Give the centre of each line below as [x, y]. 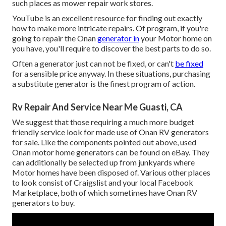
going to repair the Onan [55, 38]
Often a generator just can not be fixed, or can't [94, 64]
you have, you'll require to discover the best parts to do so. [111, 48]
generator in [118, 38]
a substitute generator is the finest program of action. [104, 84]
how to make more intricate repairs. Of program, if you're [110, 28]
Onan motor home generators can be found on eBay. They [111, 152]
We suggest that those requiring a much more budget [103, 122]
